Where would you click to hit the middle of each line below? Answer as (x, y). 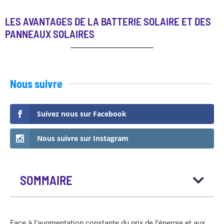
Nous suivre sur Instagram (83, 138)
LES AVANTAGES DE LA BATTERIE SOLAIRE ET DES (108, 21)
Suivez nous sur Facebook (82, 114)
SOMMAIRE (46, 180)
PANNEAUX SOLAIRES (50, 34)
